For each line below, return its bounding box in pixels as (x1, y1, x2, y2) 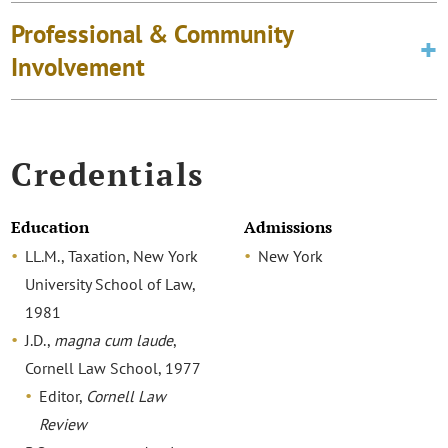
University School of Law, (25, 274, 196, 295)
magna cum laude (54, 330, 174, 351)
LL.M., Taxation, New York (25, 246, 199, 267)
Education (11, 217, 90, 239)
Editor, (39, 386, 87, 407)
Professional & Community (11, 17, 294, 50)
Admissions (243, 217, 332, 239)
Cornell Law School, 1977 (25, 358, 202, 379)
